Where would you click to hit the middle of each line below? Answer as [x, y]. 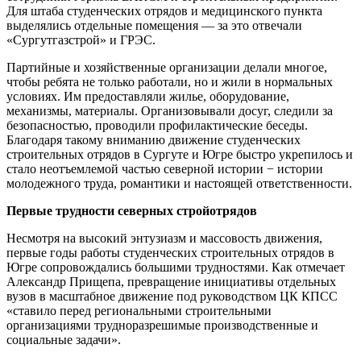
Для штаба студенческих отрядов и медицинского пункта [164, 10]
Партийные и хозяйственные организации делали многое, [167, 67]
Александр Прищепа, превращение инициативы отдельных [171, 281]
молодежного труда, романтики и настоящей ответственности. [179, 183]
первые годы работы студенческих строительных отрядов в [170, 252]
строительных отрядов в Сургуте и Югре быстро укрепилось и [180, 154]
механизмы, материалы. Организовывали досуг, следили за [170, 110]
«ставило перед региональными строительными [139, 310]
